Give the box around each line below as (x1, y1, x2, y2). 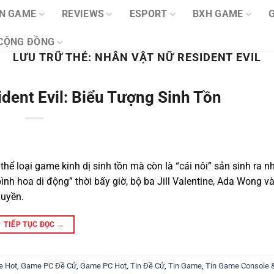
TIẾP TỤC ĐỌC (4, 220, 57, 229)
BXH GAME (193, 8, 243, 20)
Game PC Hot (80, 261, 127, 271)
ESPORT (129, 8, 168, 20)
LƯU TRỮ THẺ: (13, 51, 95, 64)
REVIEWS (61, 8, 105, 20)
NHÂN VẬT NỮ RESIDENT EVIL (94, 51, 261, 64)
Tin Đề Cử (130, 261, 165, 271)
